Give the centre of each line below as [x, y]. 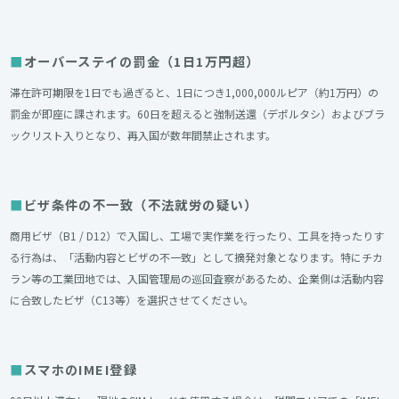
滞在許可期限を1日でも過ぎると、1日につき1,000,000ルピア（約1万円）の [195, 92]
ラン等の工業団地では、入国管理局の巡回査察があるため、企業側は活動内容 [197, 278]
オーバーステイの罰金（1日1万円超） [142, 61]
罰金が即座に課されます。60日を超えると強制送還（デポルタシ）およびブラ [198, 113]
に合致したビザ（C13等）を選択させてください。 [132, 299]
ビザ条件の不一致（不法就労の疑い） [141, 205]
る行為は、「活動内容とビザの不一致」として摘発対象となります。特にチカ [197, 256]
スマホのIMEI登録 [81, 370]
